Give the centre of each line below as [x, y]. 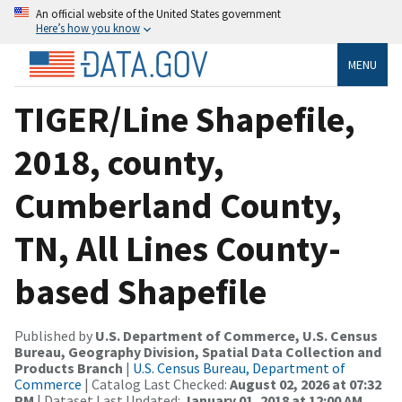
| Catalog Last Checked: [156, 384]
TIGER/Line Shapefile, [185, 119]
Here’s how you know [88, 28]
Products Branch [69, 367]
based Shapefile [140, 291]
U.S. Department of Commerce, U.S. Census [236, 335]
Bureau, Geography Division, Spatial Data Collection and [198, 351]
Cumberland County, [178, 205]
